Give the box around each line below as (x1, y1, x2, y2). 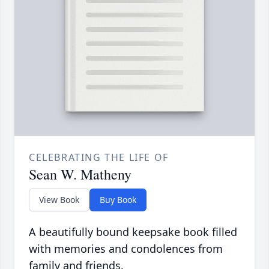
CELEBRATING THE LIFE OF (29, 151, 169, 165)
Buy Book (100, 194, 136, 206)
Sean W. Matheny (29, 165, 131, 184)
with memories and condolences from (29, 241, 223, 256)
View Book (39, 194, 79, 206)
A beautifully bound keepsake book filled (29, 225, 237, 240)
